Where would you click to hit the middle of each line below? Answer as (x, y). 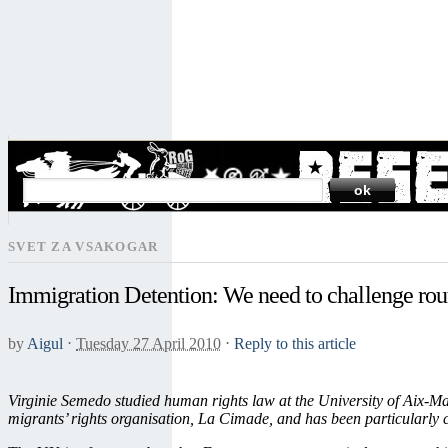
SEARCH (53, 145)
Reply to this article (295, 344)
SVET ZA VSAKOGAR (83, 247)
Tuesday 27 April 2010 (148, 344)
